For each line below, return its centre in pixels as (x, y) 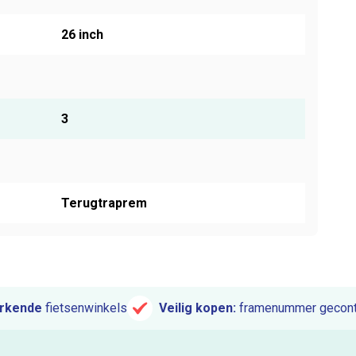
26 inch (82, 34)
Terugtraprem (104, 203)
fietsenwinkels (86, 308)
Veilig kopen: (197, 308)
